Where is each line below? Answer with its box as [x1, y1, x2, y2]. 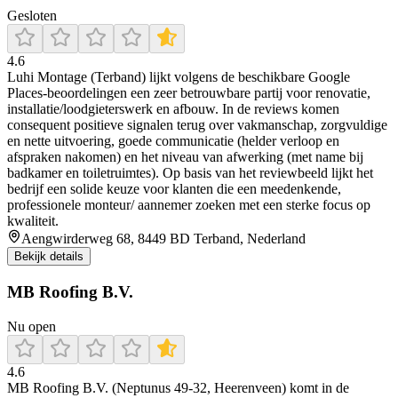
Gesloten [7, 8, 57, 24]
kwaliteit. [7, 213, 59, 229]
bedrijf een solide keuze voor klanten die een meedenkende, [7, 181, 341, 197]
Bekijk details [14, 250, 84, 264]
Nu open [7, 318, 56, 334]
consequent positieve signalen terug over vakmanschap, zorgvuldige [7, 117, 387, 133]
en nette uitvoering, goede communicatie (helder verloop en [7, 133, 339, 149]
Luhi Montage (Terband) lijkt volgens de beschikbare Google [7, 69, 350, 85]
